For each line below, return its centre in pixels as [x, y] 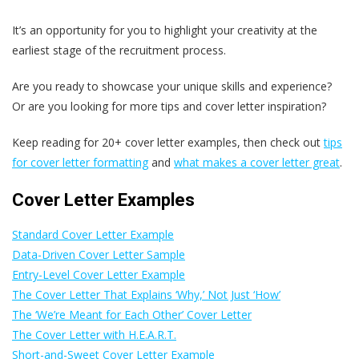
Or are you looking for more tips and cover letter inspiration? [169, 107]
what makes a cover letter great [257, 163]
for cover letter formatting [80, 163]
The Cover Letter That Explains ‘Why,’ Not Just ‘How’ [146, 295]
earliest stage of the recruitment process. [119, 50]
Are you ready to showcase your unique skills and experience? [172, 87]
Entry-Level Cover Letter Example [99, 275]
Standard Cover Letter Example [93, 235]
